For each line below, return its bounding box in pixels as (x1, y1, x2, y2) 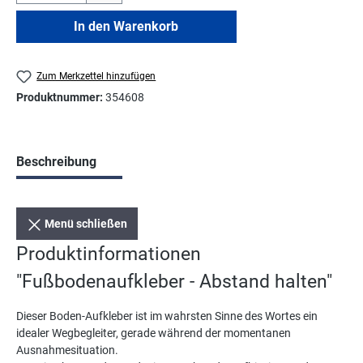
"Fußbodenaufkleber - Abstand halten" (16, 270, 332, 293)
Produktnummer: (16, 91, 105, 105)
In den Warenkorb (74, 18, 179, 34)
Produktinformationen (16, 242, 201, 266)
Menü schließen (45, 217, 128, 231)
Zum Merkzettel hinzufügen (36, 70, 156, 82)
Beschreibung (16, 154, 96, 170)
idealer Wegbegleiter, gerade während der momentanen (16, 327, 291, 340)
